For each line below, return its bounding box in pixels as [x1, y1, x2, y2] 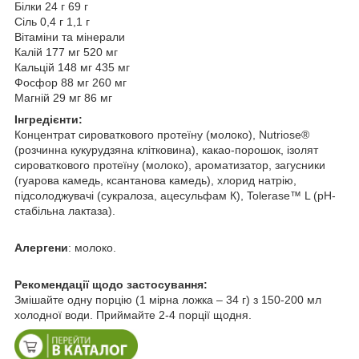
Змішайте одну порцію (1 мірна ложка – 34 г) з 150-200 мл [14, 292, 321, 306]
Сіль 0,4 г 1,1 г [14, 14, 90, 28]
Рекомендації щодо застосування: [14, 277, 208, 291]
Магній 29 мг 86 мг [14, 91, 112, 104]
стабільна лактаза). [14, 204, 115, 217]
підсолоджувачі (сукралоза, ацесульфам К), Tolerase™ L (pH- [14, 188, 336, 202]
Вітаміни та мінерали [14, 30, 125, 43]
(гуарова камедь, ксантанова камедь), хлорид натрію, [14, 173, 296, 187]
